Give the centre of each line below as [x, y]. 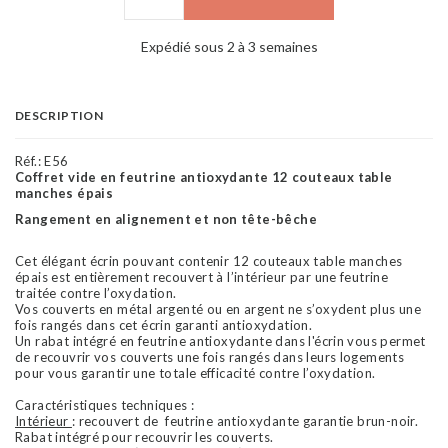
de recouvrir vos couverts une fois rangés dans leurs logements [210, 356]
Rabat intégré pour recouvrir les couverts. [144, 436]
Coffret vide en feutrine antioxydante [143, 176]
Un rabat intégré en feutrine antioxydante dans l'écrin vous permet [220, 340]
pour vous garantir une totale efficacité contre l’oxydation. [195, 372]
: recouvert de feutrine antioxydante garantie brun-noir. [245, 420]
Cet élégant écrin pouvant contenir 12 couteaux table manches [209, 260]
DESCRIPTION [59, 115]
